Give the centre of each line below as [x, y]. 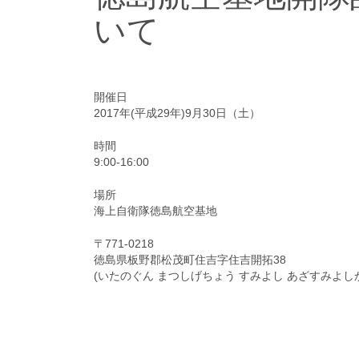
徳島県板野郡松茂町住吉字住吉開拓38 [190, 260]
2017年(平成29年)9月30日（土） [177, 113]
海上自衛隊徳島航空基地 [155, 211]
